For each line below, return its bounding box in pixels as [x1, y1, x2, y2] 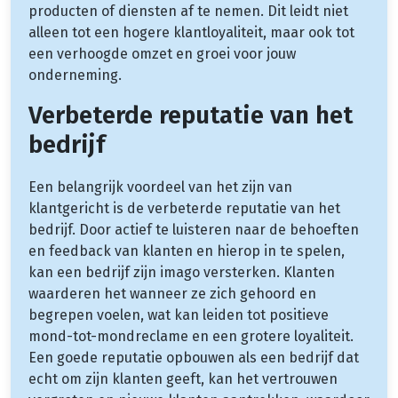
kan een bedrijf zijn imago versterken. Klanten [28, 263, 335, 281]
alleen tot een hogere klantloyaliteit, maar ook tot [28, 23, 354, 41]
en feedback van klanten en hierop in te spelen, [28, 242, 345, 259]
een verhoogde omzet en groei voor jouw [28, 44, 296, 62]
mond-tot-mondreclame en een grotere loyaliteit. [28, 327, 354, 345]
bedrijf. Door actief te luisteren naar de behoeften [28, 220, 359, 238]
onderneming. [28, 66, 122, 84]
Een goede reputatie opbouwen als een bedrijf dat [28, 348, 359, 366]
